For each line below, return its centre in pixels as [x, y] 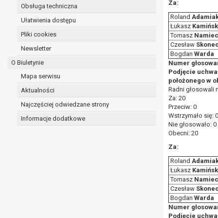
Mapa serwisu [41, 76]
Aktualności [38, 90]
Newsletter [36, 48]
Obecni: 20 [183, 133]
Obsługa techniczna [49, 6]
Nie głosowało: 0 [192, 124]
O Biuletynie [27, 63]
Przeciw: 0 [182, 107]
